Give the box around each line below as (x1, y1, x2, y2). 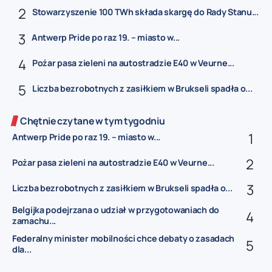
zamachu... (12, 214, 56, 226)
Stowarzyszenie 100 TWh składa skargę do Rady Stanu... (32, 6, 259, 18)
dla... (12, 243, 32, 256)
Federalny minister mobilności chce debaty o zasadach (12, 233, 235, 245)
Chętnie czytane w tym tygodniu (20, 114, 165, 127)
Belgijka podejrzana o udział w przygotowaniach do (12, 203, 220, 216)
